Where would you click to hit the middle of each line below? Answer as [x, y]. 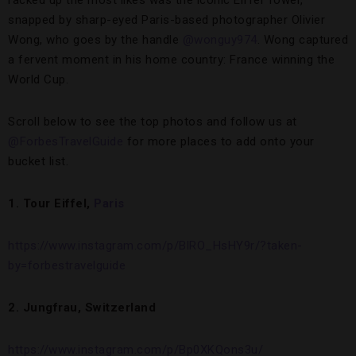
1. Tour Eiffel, [51, 204]
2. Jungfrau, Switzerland [82, 308]
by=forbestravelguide [67, 266]
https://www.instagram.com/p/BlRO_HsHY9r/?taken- [155, 246]
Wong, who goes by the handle [95, 40]
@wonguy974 [220, 40]
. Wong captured [302, 40]
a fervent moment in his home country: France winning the [171, 60]
